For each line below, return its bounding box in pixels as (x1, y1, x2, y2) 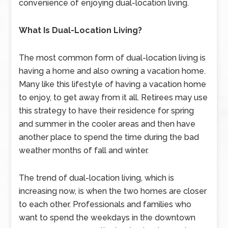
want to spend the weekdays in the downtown (19, 213, 196, 222)
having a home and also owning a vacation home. (19, 66, 206, 76)
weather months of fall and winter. (19, 146, 151, 155)
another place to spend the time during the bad (19, 132, 199, 142)
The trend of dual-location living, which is (19, 173, 175, 183)
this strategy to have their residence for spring (19, 106, 194, 116)
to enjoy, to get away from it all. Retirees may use (19, 93, 208, 102)
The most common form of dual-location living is (19, 53, 206, 63)
